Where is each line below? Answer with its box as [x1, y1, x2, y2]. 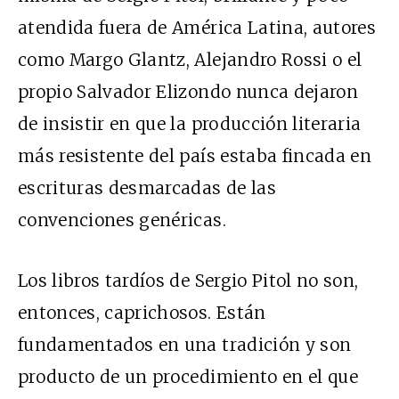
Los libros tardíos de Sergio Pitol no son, [18, 269, 359, 291]
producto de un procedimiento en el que [18, 365, 358, 387]
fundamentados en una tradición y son [18, 333, 352, 355]
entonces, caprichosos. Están [18, 301, 266, 323]
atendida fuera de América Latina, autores [18, 16, 377, 38]
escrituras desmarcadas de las [18, 176, 276, 199]
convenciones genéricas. [18, 208, 226, 231]
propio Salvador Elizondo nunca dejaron [18, 80, 358, 102]
